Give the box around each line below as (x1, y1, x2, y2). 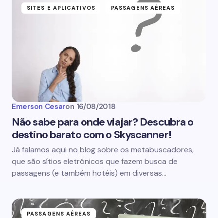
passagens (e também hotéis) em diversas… (12, 168, 166, 178)
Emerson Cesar (12, 102, 66, 111)
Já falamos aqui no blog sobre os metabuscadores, (12, 145, 194, 155)
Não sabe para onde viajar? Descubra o (12, 115, 194, 129)
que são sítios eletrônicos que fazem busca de (12, 156, 178, 166)
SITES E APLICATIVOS (27, 4, 95, 11)
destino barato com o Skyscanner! (12, 127, 172, 142)
